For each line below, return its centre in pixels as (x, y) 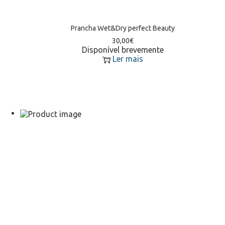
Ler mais (128, 59)
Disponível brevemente (123, 50)
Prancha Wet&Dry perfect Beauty (123, 28)
